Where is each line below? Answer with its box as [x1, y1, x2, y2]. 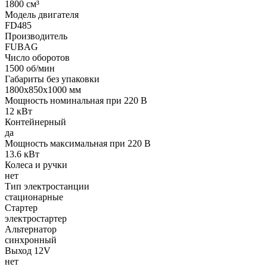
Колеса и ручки [5, 159, 67, 170]
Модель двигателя [5, 9, 79, 20]
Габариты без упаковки [5, 73, 100, 84]
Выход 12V [5, 245, 51, 256]
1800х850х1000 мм [5, 84, 81, 95]
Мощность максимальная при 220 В [5, 138, 151, 148]
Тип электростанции [5, 181, 89, 191]
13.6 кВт [5, 148, 39, 159]
